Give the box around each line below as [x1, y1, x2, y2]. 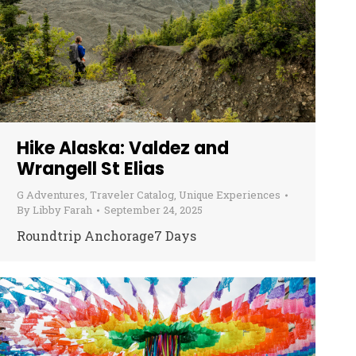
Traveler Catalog [90, 188, 174, 203]
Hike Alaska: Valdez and [17, 136, 229, 161]
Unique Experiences [179, 188, 281, 203]
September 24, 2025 [104, 203, 203, 218]
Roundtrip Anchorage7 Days [17, 227, 196, 245]
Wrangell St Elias [17, 157, 164, 182]
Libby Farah [33, 203, 92, 218]
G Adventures [17, 188, 85, 203]
